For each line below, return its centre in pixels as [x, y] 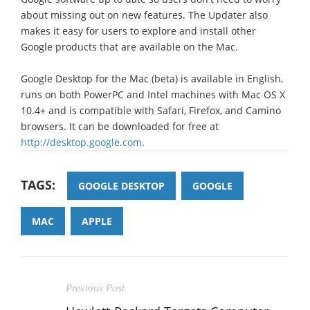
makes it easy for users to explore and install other [138, 30]
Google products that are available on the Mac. [129, 46]
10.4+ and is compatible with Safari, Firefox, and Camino [151, 110]
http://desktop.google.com [81, 142]
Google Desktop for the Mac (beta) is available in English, [152, 78]
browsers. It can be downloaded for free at [120, 126]
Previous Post [95, 288]
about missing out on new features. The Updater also [144, 15]
